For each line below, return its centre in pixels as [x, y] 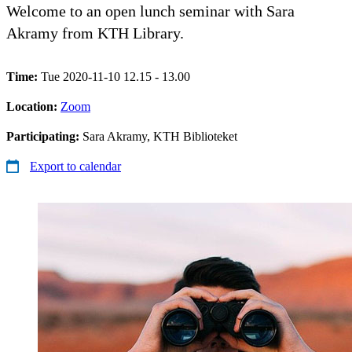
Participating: [44, 136]
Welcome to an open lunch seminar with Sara [150, 11]
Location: [33, 106]
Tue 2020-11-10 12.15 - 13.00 [115, 76]
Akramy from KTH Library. [95, 33]
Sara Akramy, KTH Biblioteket [160, 136]
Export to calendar [75, 166]
